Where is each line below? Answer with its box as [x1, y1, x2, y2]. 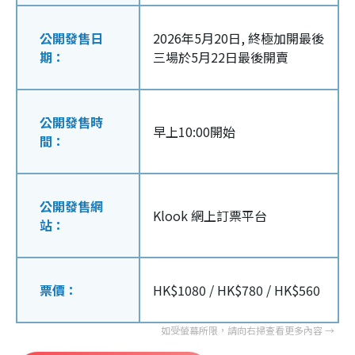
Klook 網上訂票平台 [153, 206, 267, 226]
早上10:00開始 [153, 122, 235, 142]
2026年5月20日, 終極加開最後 [153, 29, 324, 48]
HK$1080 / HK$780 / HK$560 [153, 281, 320, 300]
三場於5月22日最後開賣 [153, 48, 288, 67]
